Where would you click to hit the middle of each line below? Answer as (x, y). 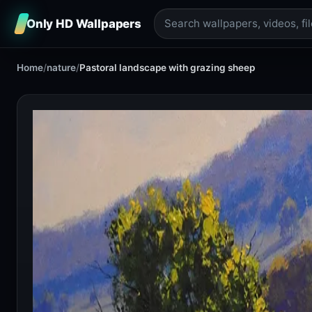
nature (61, 68)
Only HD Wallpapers (84, 23)
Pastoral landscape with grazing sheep (167, 68)
